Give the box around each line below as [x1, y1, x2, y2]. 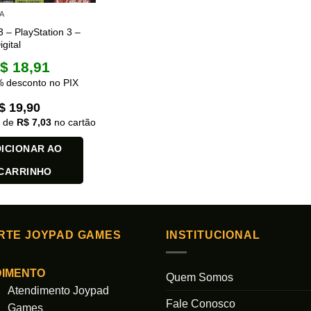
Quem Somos [166, 271, 233, 283]
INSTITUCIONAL [166, 229, 260, 242]
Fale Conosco [166, 298, 235, 310]
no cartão [51, 117, 96, 128]
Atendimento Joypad [7, 285, 109, 296]
